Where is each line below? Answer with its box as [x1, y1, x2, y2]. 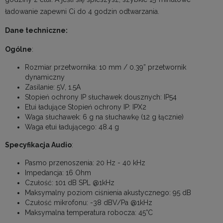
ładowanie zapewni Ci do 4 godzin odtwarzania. [5, 7, 159, 16]
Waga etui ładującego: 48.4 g [25, 123, 119, 131]
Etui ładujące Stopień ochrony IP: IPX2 [25, 103, 146, 111]
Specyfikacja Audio [5, 141, 72, 149]
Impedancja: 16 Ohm [25, 169, 91, 177]
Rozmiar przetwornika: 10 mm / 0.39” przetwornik [25, 63, 186, 72]
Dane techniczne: [5, 26, 68, 35]
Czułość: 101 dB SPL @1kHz [25, 179, 114, 187]
